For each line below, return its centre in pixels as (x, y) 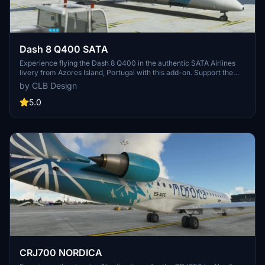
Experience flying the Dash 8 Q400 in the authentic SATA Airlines (127, 63)
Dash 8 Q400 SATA (81, 49)
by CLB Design (48, 85)
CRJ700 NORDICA (61, 253)
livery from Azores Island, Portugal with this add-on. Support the (126, 72)
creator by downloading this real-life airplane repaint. (108, 82)
